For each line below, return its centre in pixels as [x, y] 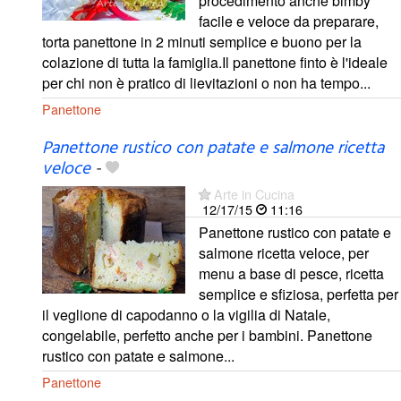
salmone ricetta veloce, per [284, 252]
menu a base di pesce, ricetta [291, 273]
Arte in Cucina [254, 193]
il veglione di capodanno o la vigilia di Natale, [186, 314]
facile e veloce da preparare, [289, 21]
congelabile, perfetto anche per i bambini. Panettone [207, 335]
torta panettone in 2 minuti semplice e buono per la [202, 41]
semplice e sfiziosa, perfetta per [299, 294]
